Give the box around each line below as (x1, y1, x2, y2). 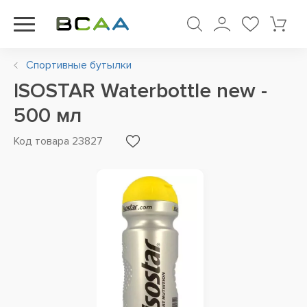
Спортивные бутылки (26, 58, 132, 72)
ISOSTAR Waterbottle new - (14, 78, 267, 103)
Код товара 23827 (14, 134, 103, 148)
